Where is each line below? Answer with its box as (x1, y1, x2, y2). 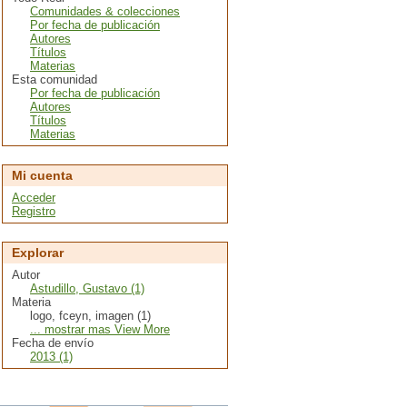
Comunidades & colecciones (30, 4, 180, 18)
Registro (12, 203, 55, 218)
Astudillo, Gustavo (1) (30, 281, 144, 295)
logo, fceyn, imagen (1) (30, 308, 151, 323)
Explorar (12, 244, 64, 260)
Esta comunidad (12, 72, 97, 86)
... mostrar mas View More (30, 322, 170, 336)
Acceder (12, 190, 55, 204)
